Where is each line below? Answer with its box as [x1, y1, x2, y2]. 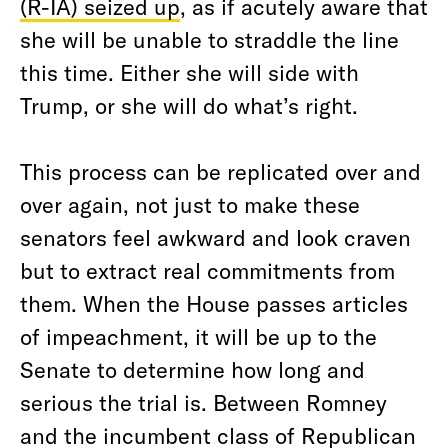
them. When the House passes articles [20, 290, 408, 316]
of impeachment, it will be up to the [20, 323, 377, 349]
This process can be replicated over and [20, 158, 421, 184]
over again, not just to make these [20, 191, 360, 217]
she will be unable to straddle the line [20, 26, 399, 52]
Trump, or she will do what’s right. [20, 92, 358, 118]
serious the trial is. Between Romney [20, 389, 387, 415]
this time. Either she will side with [20, 59, 359, 85]
